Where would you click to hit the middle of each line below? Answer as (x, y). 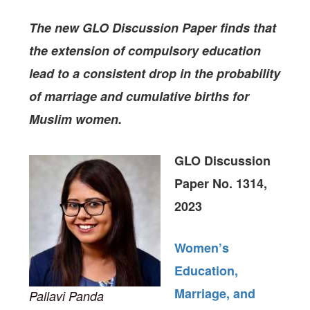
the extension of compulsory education (145, 51)
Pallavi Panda (67, 296)
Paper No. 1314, (221, 183)
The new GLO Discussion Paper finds (140, 28)
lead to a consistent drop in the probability (155, 73)
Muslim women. (76, 119)
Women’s (202, 248)
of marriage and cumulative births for (139, 96)
